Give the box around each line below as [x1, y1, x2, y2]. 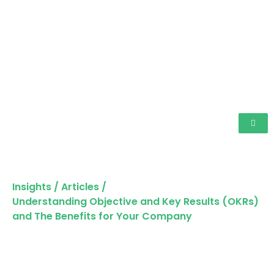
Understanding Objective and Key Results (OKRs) [12, 194, 259, 209]
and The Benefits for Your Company [12, 209, 192, 224]
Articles [61, 180, 99, 194]
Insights [12, 180, 51, 194]
